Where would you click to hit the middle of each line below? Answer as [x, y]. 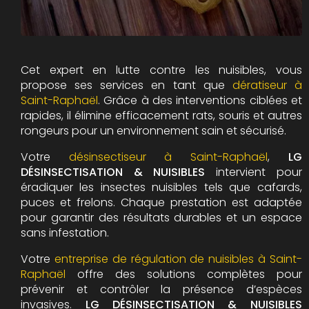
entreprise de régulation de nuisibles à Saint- [178, 259]
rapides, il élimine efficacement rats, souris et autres [161, 115]
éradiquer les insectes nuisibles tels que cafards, [161, 187]
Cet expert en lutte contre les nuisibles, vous [161, 70]
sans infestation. [65, 232]
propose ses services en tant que [127, 85]
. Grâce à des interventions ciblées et [200, 100]
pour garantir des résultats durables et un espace [161, 217]
